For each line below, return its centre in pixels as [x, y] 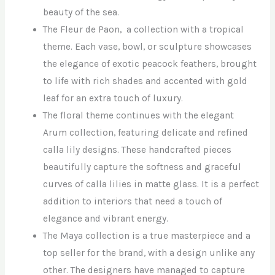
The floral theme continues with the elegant [139, 116]
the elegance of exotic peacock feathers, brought [150, 64]
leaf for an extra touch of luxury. [113, 99]
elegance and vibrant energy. [106, 219]
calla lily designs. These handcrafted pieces [137, 150]
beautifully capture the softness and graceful [142, 167]
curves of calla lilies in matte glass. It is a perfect [151, 184]
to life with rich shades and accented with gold [145, 81]
